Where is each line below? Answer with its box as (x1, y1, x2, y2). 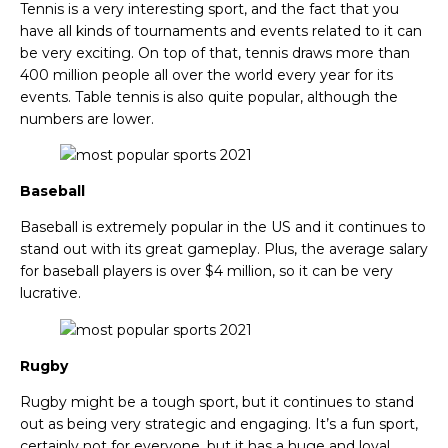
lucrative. (20, 284, 81, 303)
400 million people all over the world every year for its (20, 65, 393, 84)
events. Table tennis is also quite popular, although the (20, 87, 398, 106)
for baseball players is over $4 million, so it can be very (20, 262, 393, 281)
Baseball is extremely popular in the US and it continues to (20, 218, 426, 237)
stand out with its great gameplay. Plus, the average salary (20, 240, 428, 259)
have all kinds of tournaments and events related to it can (20, 21, 422, 40)
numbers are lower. (20, 109, 154, 128)
